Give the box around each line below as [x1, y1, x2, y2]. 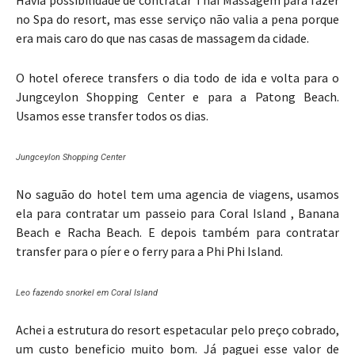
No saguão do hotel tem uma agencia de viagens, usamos [16, 186, 339, 203]
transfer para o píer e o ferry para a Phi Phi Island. [16, 243, 283, 260]
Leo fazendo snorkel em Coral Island [16, 288, 158, 299]
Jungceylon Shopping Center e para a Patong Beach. [16, 89, 339, 105]
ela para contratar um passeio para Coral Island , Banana [16, 205, 339, 222]
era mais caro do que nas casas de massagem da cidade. [16, 30, 309, 47]
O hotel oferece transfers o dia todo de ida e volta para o [16, 70, 339, 86]
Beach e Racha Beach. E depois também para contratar [16, 224, 339, 241]
